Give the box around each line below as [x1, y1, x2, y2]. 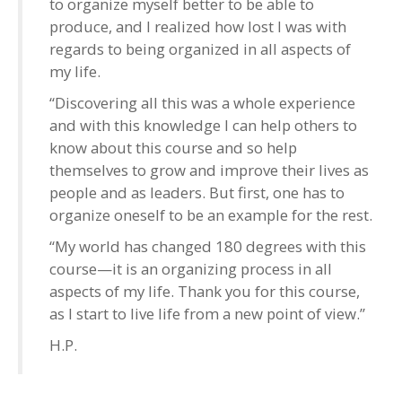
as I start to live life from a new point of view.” [49, 302, 365, 324]
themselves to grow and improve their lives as [49, 159, 369, 180]
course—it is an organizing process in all [49, 258, 332, 279]
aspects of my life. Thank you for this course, [49, 280, 360, 301]
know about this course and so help [49, 136, 297, 158]
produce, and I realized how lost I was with [49, 15, 346, 37]
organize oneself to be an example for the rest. [49, 204, 372, 225]
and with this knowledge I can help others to [49, 114, 357, 135]
